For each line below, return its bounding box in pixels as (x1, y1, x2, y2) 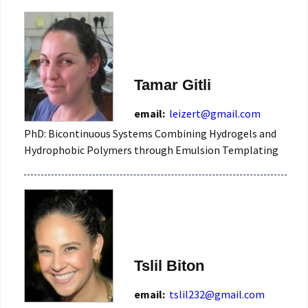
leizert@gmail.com (169, 106, 261, 120)
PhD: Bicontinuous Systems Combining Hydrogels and (24, 126, 276, 140)
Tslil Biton (134, 257, 204, 275)
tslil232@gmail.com (169, 287, 265, 302)
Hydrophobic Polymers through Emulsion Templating (24, 142, 278, 157)
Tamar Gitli (134, 76, 211, 93)
